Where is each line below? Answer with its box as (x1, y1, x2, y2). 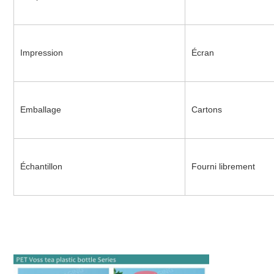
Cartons (191, 105, 222, 115)
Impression (20, 48, 63, 58)
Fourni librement (191, 161, 255, 172)
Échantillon (20, 161, 62, 172)
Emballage (20, 105, 61, 115)
